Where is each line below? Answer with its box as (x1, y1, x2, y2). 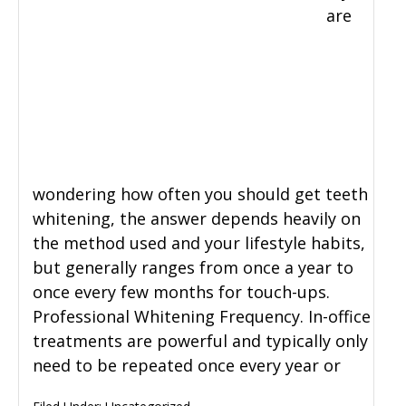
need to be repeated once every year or (33, 354, 341, 377)
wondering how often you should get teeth (33, 183, 368, 206)
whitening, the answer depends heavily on (33, 208, 361, 230)
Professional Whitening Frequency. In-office (33, 305, 371, 328)
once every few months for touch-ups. (33, 281, 330, 304)
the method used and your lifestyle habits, (33, 232, 365, 255)
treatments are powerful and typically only (33, 330, 368, 353)
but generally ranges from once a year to (33, 256, 353, 279)
